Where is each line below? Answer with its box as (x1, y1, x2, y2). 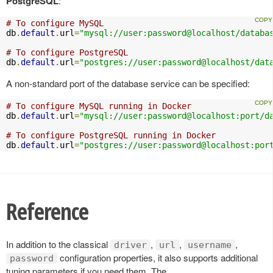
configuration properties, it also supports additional (57, 250, 258, 264)
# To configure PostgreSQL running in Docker (6, 130, 216, 140)
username (188, 239, 232, 250)
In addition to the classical (6, 237, 110, 250)
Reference (6, 195, 88, 227)
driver (114, 239, 147, 250)
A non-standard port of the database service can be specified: (6, 76, 250, 90)
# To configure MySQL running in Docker (6, 101, 191, 111)
